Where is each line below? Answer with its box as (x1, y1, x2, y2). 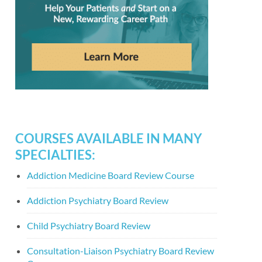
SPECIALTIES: (15, 146, 95, 163)
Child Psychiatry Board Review (27, 219, 150, 231)
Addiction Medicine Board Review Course (27, 169, 194, 181)
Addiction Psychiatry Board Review (27, 194, 168, 206)
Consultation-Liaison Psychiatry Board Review (27, 244, 214, 256)
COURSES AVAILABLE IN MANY (15, 130, 202, 146)
